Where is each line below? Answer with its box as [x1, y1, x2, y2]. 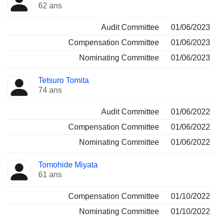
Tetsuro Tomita [38, 76, 89, 84]
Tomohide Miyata [38, 161, 98, 169]
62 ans [38, 1, 62, 10]
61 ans [38, 170, 62, 179]
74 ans [38, 86, 62, 94]
